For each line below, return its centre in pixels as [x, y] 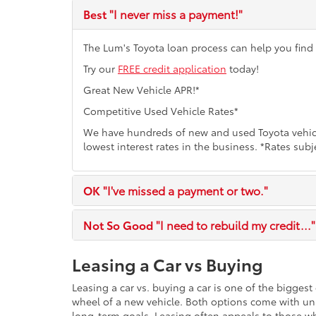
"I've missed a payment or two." [184, 190]
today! [243, 68]
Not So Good [118, 225]
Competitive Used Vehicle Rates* [161, 111]
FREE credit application [172, 68]
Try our [101, 68]
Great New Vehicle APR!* [141, 90]
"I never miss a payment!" [175, 14]
